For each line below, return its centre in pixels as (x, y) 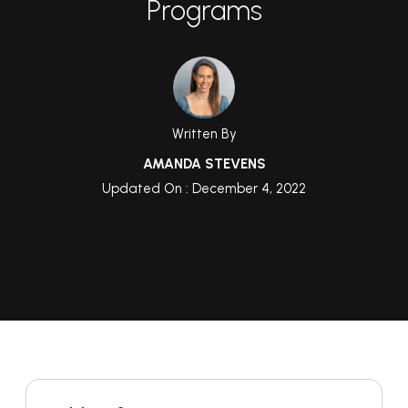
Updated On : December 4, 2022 (204, 189)
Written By (204, 134)
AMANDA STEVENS (204, 164)
